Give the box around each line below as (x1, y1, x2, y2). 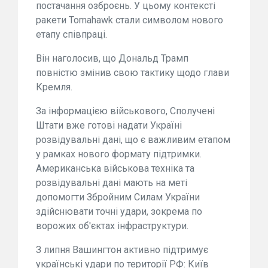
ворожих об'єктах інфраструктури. (36, 220, 188, 232)
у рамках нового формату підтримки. (36, 148, 202, 160)
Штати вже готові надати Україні (36, 119, 182, 131)
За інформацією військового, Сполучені (36, 105, 215, 117)
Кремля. (36, 81, 72, 93)
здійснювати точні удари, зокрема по (36, 205, 202, 217)
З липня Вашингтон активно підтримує (36, 243, 208, 255)
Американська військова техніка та (36, 162, 194, 174)
